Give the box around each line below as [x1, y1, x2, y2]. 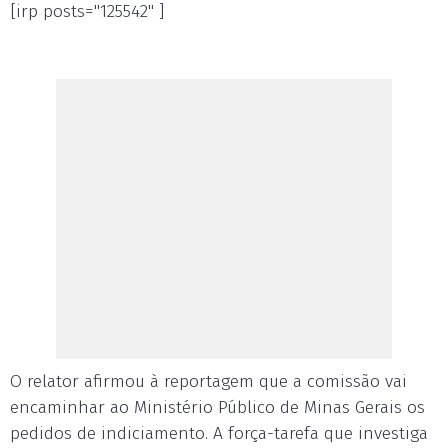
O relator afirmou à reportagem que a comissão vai [10, 371, 407, 392]
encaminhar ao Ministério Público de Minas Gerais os [10, 397, 425, 418]
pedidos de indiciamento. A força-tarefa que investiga [10, 423, 428, 444]
